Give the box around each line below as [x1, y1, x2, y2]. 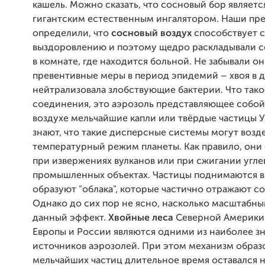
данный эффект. [33, 214, 106, 223]
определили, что [33, 29, 111, 38]
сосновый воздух [111, 29, 192, 38]
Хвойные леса [106, 214, 173, 223]
